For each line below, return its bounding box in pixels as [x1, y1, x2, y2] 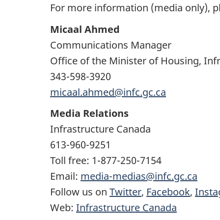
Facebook [146, 185, 190, 199]
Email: [50, 169, 81, 183]
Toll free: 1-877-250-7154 [50, 154, 162, 167]
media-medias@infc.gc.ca [81, 169, 197, 183]
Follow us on [50, 185, 110, 199]
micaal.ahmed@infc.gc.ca [50, 85, 166, 99]
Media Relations [50, 107, 129, 120]
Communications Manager [50, 38, 171, 52]
